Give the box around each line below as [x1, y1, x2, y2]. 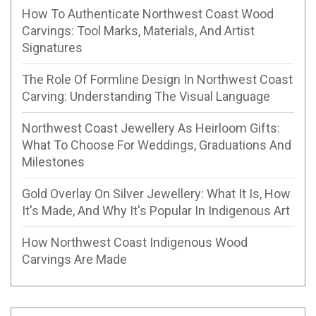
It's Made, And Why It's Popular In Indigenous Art [22, 203, 290, 219]
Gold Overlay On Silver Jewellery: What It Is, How [22, 186, 291, 202]
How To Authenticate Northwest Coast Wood [22, 6, 274, 22]
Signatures [22, 40, 83, 56]
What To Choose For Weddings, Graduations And [22, 138, 291, 153]
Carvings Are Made [22, 252, 127, 267]
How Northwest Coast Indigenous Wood [22, 235, 248, 250]
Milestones [22, 154, 85, 170]
